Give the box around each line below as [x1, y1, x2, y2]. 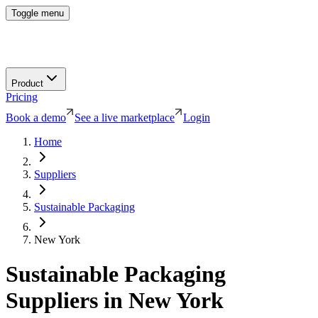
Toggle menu [11, 8, 64, 18]
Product [11, 77, 43, 89]
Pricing [6, 90, 38, 103]
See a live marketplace [75, 111, 175, 124]
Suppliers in [6, 287, 128, 314]
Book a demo [6, 111, 66, 124]
